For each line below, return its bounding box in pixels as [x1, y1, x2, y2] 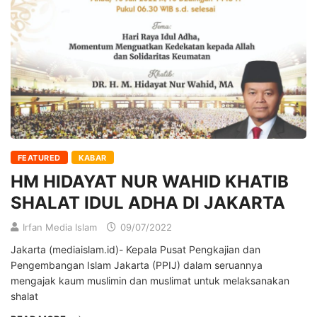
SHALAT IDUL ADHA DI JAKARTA [11, 192, 285, 214]
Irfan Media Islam [23, 221, 97, 234]
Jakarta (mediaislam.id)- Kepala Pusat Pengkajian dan [11, 243, 260, 256]
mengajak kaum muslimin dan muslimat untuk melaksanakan [11, 275, 289, 287]
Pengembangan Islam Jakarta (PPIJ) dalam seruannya [11, 259, 263, 272]
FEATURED [18, 153, 61, 163]
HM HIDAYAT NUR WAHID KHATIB [11, 171, 289, 192]
